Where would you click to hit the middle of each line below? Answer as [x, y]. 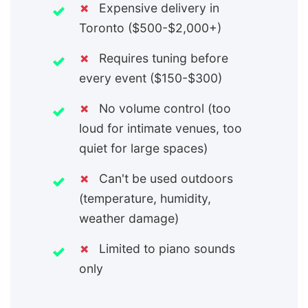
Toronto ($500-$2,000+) [150, 28]
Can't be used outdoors [164, 179]
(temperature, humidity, [145, 199]
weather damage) [129, 219]
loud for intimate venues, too [161, 129]
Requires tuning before [162, 58]
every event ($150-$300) [151, 78]
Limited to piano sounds [165, 249]
